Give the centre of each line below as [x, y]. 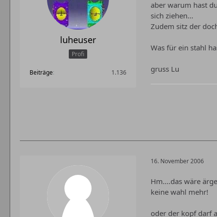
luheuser [78, 40]
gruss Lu [165, 69]
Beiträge [41, 73]
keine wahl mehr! [179, 192]
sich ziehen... [172, 15]
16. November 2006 [177, 161]
